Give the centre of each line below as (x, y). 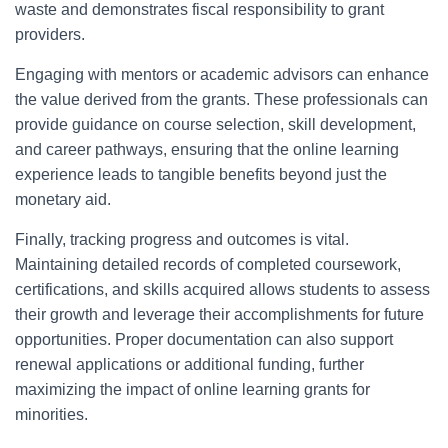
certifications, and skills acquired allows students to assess (222, 289)
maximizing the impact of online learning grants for (192, 389)
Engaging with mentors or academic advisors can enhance (222, 74)
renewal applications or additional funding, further (189, 364)
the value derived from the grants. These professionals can (221, 99)
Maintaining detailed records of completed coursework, (208, 264)
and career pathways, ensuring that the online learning (207, 149)
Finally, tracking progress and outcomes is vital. (182, 239)
